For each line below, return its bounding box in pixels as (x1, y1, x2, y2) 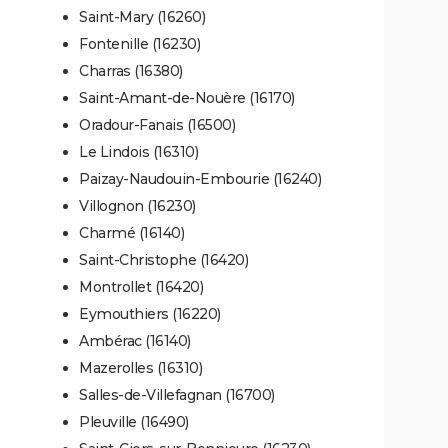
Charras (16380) (79, 61, 183, 80)
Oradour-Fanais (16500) (79, 115, 235, 134)
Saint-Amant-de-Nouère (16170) (79, 88, 295, 107)
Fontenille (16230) (79, 34, 200, 53)
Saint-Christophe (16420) (79, 250, 248, 269)
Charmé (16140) (79, 223, 184, 242)
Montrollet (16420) (79, 277, 203, 296)
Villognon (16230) (79, 196, 196, 215)
